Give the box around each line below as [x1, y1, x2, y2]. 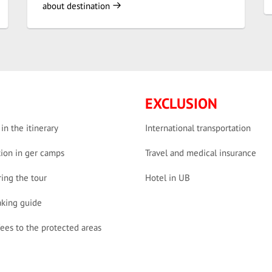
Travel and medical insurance [145, 147, 256, 158]
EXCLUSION [145, 94, 217, 113]
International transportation [145, 122, 251, 134]
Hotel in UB [145, 172, 190, 183]
